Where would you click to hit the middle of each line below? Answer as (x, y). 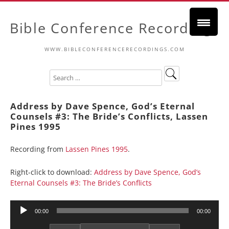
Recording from (38, 149)
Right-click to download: (52, 172)
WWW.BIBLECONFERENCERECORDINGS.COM (114, 49)
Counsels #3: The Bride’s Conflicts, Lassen (109, 116)
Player (20, 218)
